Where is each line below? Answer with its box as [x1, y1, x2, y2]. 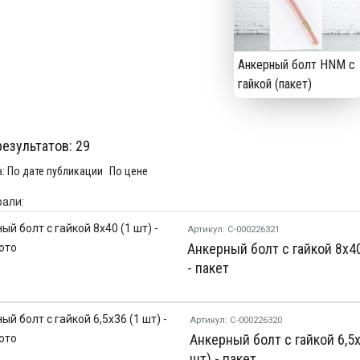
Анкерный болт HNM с [238, 57, 356, 72]
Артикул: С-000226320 [189, 314, 282, 325]
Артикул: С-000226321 [186, 223, 280, 235]
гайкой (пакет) [238, 76, 313, 92]
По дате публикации [6, 164, 103, 178]
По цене [108, 164, 148, 178]
